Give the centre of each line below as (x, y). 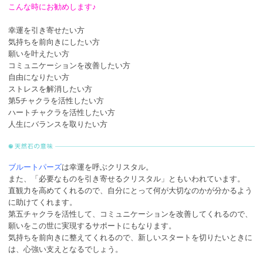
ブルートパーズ (35, 167)
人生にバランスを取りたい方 (58, 124)
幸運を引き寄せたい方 (46, 30)
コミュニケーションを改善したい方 (69, 65)
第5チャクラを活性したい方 (56, 100)
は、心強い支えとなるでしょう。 (65, 249)
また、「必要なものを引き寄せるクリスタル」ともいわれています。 (127, 178)
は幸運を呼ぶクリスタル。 (107, 167)
